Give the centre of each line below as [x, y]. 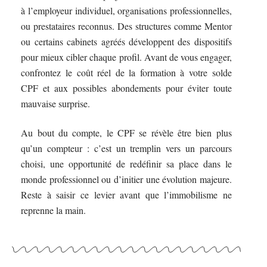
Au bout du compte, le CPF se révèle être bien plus [126, 132]
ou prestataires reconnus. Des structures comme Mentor [126, 26]
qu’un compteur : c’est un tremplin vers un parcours [126, 148]
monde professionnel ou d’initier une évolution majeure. [126, 179]
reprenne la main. [54, 210]
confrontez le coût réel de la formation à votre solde [126, 73]
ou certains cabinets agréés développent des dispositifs [126, 42]
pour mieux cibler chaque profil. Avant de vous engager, [126, 57]
